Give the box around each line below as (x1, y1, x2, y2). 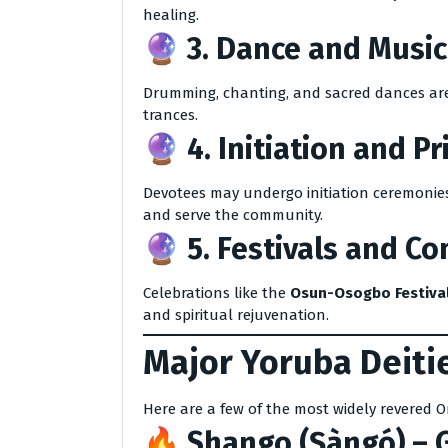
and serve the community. (143, 206, 323, 224)
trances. (143, 106, 198, 124)
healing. (143, 6, 199, 24)
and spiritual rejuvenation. (143, 306, 329, 324)
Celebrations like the (143, 284, 290, 302)
